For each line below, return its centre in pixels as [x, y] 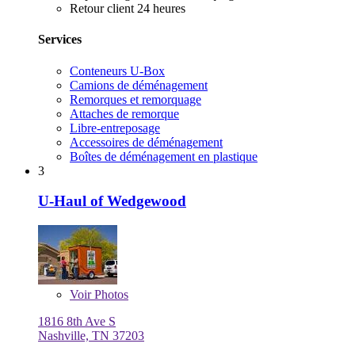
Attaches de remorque [124, 113]
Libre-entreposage [115, 128]
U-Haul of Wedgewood [112, 201]
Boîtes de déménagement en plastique [164, 156]
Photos [110, 295]
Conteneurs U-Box [117, 71]
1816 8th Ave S [77, 322]
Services [60, 40]
